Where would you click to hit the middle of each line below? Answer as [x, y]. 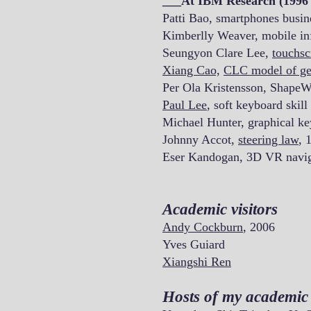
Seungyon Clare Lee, [217, 53]
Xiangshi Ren [197, 262]
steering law [268, 140]
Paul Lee [185, 105]
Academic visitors [220, 209]
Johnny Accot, [200, 140]
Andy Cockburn [203, 227]
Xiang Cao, [191, 70]
